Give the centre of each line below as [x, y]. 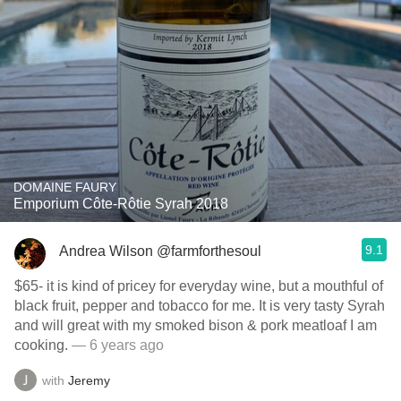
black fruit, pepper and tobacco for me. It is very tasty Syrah [137, 306]
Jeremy [89, 380]
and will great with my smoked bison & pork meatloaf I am [196, 325]
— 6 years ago [116, 345]
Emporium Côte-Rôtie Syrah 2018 [121, 204]
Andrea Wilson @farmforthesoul [160, 251]
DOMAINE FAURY [65, 187]
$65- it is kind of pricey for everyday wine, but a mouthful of [199, 286]
